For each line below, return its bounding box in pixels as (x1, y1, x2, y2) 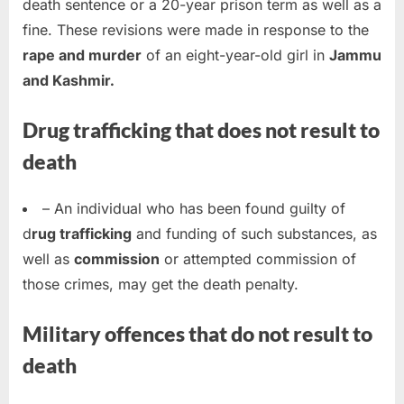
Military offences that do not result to (23, 321, 372, 347)
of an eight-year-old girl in (142, 45, 329, 64)
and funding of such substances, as (132, 225, 377, 243)
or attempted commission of (160, 250, 356, 269)
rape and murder (23, 45, 142, 64)
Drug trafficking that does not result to (23, 116, 380, 142)
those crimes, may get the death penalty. (23, 275, 298, 294)
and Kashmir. (23, 70, 115, 89)
